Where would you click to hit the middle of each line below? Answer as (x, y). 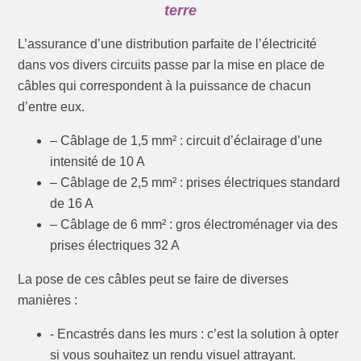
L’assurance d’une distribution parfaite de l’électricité (168, 44)
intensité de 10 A (98, 162)
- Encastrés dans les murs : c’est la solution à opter (195, 334)
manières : (48, 301)
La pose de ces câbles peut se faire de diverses (154, 280)
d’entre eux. (52, 107)
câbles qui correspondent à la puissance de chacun (165, 86)
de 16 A (72, 204)
